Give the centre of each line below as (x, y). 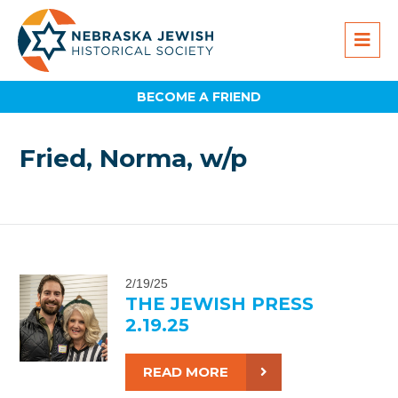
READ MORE (185, 371)
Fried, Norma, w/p (134, 159)
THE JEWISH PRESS (219, 303)
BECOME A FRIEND (199, 96)
